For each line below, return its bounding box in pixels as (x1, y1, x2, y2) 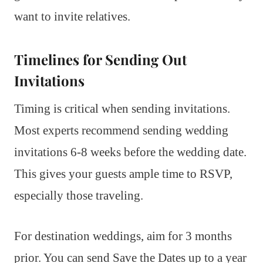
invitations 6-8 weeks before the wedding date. (14, 144, 247, 159)
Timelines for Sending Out (14, 49, 187, 69)
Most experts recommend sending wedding (14, 123, 228, 137)
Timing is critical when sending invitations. (14, 101, 230, 116)
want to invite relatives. (14, 9, 130, 23)
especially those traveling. (14, 188, 143, 203)
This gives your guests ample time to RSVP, (14, 166, 232, 181)
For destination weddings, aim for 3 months (14, 228, 232, 243)
